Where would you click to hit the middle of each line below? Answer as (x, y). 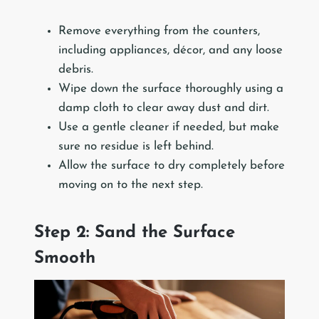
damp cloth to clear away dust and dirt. (164, 108)
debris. (76, 69)
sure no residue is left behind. (136, 146)
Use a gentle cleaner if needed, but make (169, 127)
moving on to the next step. (131, 184)
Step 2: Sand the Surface (135, 232)
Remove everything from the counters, (159, 31)
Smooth (65, 258)
